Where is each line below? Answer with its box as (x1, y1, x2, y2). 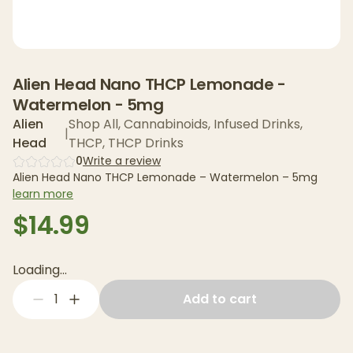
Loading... (13, 261, 67, 279)
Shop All (69, 115, 119, 133)
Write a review (83, 153, 161, 169)
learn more (13, 186, 73, 202)
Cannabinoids (124, 115, 209, 133)
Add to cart (183, 290, 257, 308)
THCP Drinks (108, 134, 184, 152)
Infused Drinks (214, 115, 301, 133)
